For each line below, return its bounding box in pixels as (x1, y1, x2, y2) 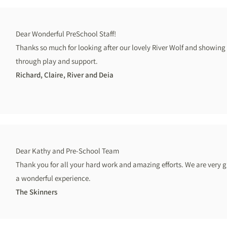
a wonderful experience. (16, 173, 91, 183)
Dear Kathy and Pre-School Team (16, 146, 119, 156)
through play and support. (16, 56, 98, 66)
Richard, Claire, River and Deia (16, 70, 113, 80)
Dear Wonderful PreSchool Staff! (16, 29, 116, 39)
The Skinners (16, 187, 57, 197)
